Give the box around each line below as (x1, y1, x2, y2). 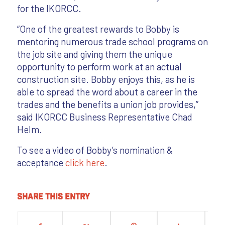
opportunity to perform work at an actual (17, 60, 182, 72)
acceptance (17, 156, 65, 168)
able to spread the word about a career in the (17, 85, 197, 97)
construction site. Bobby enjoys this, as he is (17, 73, 195, 85)
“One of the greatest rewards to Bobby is (17, 23, 179, 35)
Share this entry (17, 191, 90, 201)
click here (65, 156, 104, 168)
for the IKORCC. (17, 2, 81, 14)
